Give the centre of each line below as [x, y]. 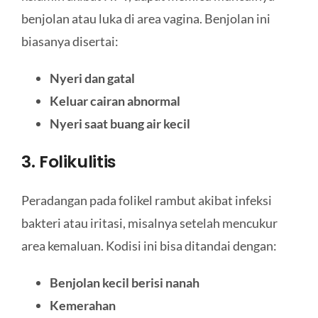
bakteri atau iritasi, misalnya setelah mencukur [149, 223]
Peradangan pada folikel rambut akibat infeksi [146, 200]
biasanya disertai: [70, 42]
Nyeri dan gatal [92, 78]
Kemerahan [82, 305]
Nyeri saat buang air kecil [120, 124]
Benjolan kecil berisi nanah [124, 282]
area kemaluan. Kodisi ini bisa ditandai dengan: [149, 245]
